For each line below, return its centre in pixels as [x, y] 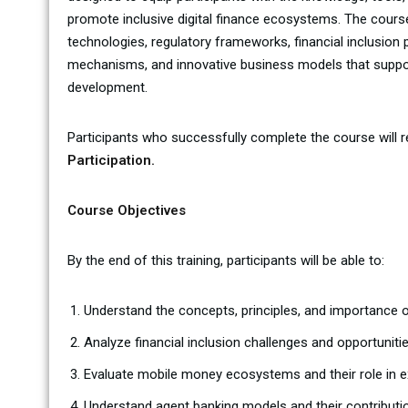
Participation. [111, 160]
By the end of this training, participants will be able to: [225, 260]
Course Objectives [126, 210]
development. [107, 87]
